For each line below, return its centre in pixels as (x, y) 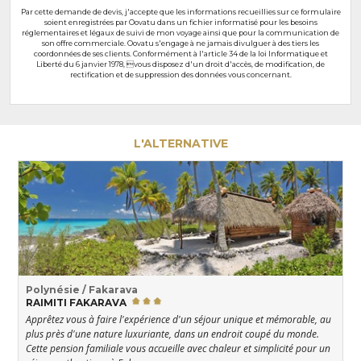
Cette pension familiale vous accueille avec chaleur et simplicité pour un (178, 348)
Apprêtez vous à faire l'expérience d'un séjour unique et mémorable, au (178, 319)
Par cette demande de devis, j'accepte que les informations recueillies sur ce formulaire (180, 11)
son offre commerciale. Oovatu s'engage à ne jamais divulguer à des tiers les (180, 43)
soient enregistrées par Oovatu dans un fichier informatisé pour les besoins (180, 22)
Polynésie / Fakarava (82, 289)
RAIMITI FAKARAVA (77, 302)
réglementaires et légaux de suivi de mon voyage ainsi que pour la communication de (180, 32)
